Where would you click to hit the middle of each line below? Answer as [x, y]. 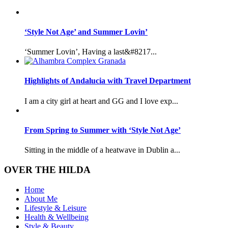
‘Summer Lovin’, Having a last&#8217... [91, 52]
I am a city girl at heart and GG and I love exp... [101, 101]
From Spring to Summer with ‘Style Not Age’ [103, 130]
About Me [41, 198]
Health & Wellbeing [56, 217]
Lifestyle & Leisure [55, 208]
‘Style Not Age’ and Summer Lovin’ [86, 32]
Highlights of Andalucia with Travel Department [108, 81]
